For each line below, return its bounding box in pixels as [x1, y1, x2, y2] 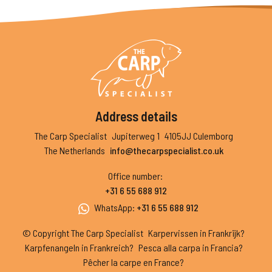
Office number [107, 169, 160, 182]
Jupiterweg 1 [111, 129, 160, 141]
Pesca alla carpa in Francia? [138, 241, 243, 253]
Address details [95, 107, 177, 124]
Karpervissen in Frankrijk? [148, 226, 245, 239]
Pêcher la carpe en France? [83, 256, 184, 268]
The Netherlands [44, 144, 105, 156]
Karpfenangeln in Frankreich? [24, 241, 134, 253]
